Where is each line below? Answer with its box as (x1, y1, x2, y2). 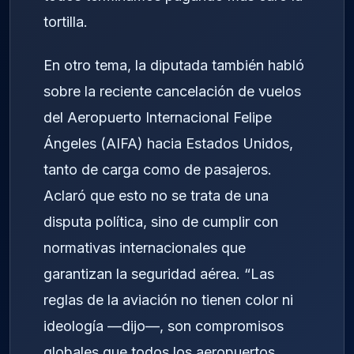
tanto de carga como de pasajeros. (43, 161, 272, 179)
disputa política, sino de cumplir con (43, 213, 278, 231)
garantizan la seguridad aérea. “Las (43, 265, 274, 283)
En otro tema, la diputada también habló (43, 57, 304, 74)
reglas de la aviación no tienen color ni (43, 292, 293, 309)
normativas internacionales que (43, 239, 246, 257)
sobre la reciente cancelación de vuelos (43, 83, 301, 100)
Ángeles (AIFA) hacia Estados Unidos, (43, 135, 293, 153)
